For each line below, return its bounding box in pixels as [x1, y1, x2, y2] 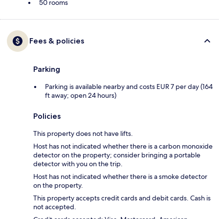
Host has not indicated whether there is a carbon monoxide [33, 142, 213, 151]
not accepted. [33, 202, 76, 212]
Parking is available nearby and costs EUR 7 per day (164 [45, 82, 213, 91]
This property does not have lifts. [33, 129, 133, 138]
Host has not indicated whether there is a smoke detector [33, 172, 207, 181]
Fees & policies [29, 36, 84, 46]
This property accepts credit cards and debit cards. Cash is [33, 194, 211, 203]
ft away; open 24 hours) [45, 91, 116, 100]
